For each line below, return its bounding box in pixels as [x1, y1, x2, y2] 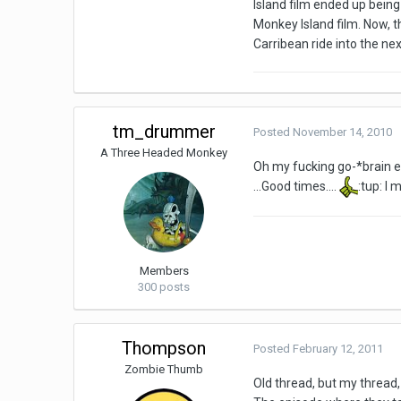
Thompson [122, 337, 207, 360]
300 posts [138, 280, 191, 294]
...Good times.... [253, 179, 340, 194]
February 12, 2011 [293, 342, 384, 356]
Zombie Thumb [124, 363, 204, 377]
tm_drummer [112, 121, 216, 143]
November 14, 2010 [293, 125, 393, 140]
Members [139, 264, 189, 278]
